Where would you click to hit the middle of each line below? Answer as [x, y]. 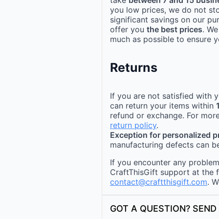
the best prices [175, 29]
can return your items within [163, 106]
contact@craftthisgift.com [159, 182]
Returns [134, 67]
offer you [128, 29]
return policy [133, 125]
